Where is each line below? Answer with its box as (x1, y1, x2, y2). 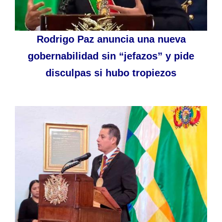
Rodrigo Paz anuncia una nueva (36, 34, 186, 45)
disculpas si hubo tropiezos (46, 67, 176, 79)
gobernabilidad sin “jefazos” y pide (28, 51, 194, 62)
